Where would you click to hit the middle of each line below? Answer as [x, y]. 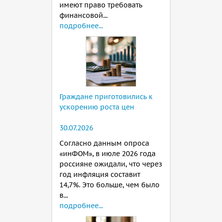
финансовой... [83, 15]
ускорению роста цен [97, 107]
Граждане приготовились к [106, 97]
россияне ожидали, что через [111, 164]
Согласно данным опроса [104, 143]
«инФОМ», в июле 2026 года [108, 154]
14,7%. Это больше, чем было [110, 185]
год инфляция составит [100, 174]
